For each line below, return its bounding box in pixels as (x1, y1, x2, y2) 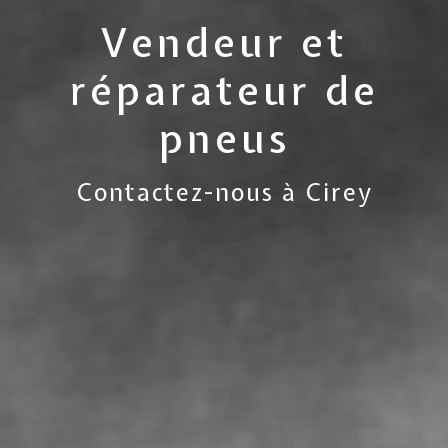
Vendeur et (100, 15, 348, 69)
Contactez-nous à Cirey (75, 175, 373, 208)
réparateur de (69, 63, 379, 117)
